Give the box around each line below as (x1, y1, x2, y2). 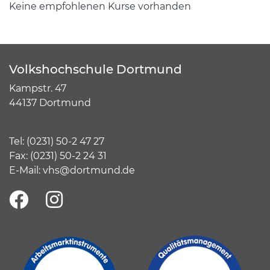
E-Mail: (9, 165, 43, 176)
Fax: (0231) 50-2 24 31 (9, 150, 107, 162)
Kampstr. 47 (9, 83, 66, 94)
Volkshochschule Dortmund (9, 62, 182, 77)
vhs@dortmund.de (43, 165, 135, 176)
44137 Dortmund (9, 97, 93, 108)
